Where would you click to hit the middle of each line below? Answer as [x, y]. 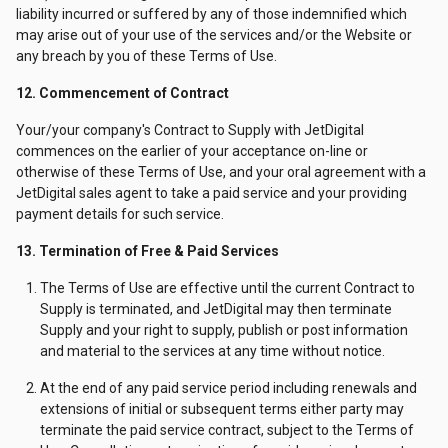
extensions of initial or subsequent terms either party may [222, 409]
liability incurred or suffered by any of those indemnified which [211, 14]
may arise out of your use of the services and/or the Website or [214, 35]
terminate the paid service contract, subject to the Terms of [227, 430]
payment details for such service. [120, 214]
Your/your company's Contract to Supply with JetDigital [190, 130]
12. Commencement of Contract [122, 93]
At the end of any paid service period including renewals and [228, 388]
